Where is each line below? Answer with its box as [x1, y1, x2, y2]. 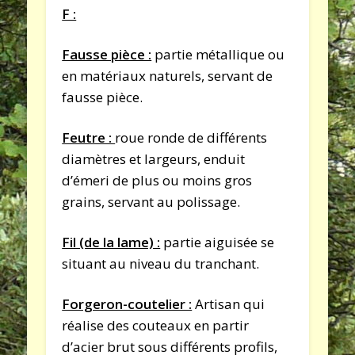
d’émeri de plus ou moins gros [62, 170, 253, 189]
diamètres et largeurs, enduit [62, 149, 246, 168]
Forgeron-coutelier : [62, 294, 193, 313]
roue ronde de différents [115, 128, 268, 147]
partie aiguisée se [160, 232, 275, 251]
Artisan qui [192, 294, 265, 313]
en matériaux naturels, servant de [62, 66, 273, 85]
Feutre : [62, 128, 116, 147]
